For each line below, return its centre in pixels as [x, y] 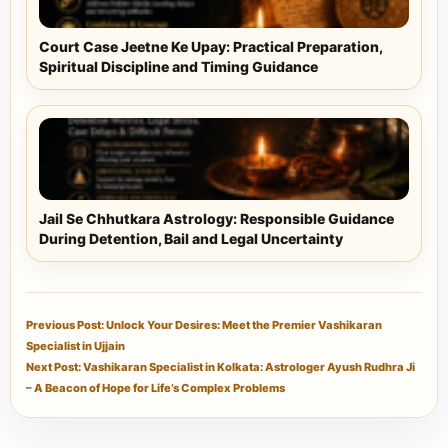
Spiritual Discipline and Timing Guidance [178, 67]
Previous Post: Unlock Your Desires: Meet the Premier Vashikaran [204, 325]
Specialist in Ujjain [75, 346]
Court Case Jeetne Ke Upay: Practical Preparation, [210, 47]
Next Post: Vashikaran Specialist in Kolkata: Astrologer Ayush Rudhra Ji [220, 367]
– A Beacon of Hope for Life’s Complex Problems [155, 388]
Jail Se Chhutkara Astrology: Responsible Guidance [216, 219]
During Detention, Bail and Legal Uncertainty [191, 239]
